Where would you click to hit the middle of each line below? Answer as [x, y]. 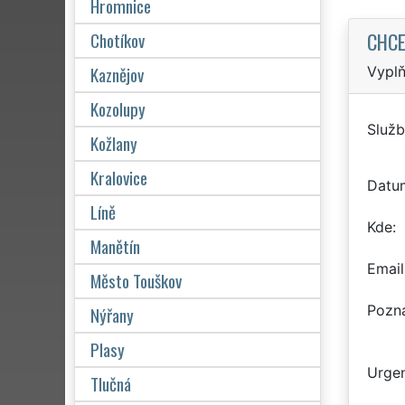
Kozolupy [118, 108]
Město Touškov [136, 280]
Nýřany [112, 315]
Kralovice [119, 177]
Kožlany [114, 143]
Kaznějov [117, 74]
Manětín [115, 246]
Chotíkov [118, 40]
